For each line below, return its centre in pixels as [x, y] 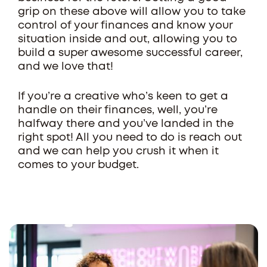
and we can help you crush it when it [118, 151]
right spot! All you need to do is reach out [130, 138]
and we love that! [69, 67]
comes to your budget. [81, 165]
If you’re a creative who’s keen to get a [123, 97]
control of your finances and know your [125, 26]
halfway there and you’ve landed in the [126, 124]
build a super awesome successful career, [130, 53]
